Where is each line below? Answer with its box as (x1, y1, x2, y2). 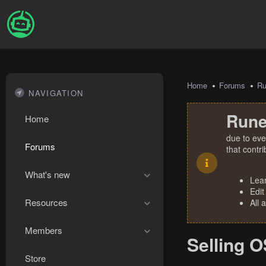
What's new (25, 168, 70, 180)
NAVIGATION (28, 87, 84, 99)
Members (25, 224, 62, 236)
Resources (25, 196, 68, 208)
